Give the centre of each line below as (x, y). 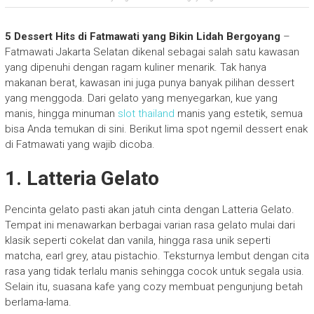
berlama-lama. (38, 302)
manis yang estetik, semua (238, 114)
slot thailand (146, 114)
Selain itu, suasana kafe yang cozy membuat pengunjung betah (153, 287)
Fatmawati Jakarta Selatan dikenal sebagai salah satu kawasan (152, 52)
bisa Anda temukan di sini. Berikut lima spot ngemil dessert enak (156, 129)
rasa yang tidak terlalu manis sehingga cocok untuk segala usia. (154, 271)
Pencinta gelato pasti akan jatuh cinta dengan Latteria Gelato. (149, 210)
